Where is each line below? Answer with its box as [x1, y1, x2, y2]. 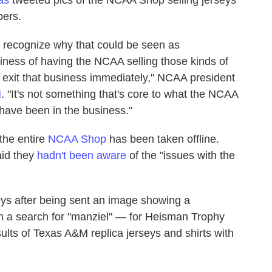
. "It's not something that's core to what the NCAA [1, 87, 238, 100]
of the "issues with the [126, 149, 235, 161]
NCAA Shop [48, 132, 106, 145]
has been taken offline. [106, 132, 219, 145]
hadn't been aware [37, 149, 126, 161]
